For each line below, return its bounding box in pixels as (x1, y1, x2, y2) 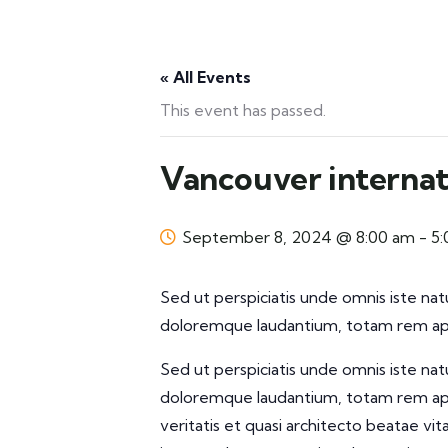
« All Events (160, 67, 251, 87)
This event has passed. (160, 100, 326, 120)
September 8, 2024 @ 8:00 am (182, 227, 415, 247)
